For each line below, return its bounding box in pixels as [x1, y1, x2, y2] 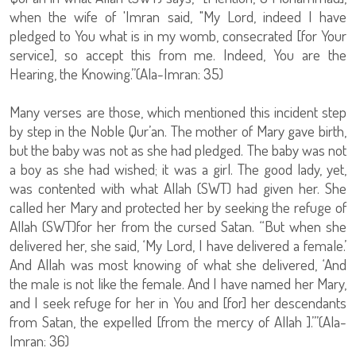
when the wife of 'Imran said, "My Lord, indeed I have [10, 6, 346, 27]
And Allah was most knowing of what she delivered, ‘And [10, 254, 346, 275]
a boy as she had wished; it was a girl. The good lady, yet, [10, 159, 346, 180]
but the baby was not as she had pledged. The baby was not [10, 140, 346, 161]
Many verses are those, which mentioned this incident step [10, 102, 346, 122]
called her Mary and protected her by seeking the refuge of [10, 197, 346, 218]
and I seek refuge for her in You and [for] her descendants [10, 292, 346, 313]
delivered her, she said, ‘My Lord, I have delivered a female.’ [10, 235, 346, 256]
